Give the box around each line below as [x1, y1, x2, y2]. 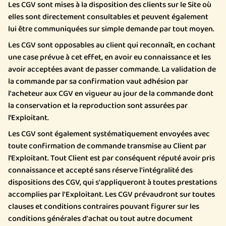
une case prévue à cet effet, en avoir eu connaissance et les [8, 51, 211, 64]
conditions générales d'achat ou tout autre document [8, 212, 193, 225]
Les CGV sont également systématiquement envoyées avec [8, 128, 210, 140]
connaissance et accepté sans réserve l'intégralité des [8, 164, 193, 177]
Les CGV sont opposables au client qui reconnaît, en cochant [8, 39, 215, 51]
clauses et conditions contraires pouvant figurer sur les [8, 200, 199, 213]
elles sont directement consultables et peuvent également [8, 11, 208, 23]
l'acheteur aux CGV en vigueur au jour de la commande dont [8, 87, 213, 100]
